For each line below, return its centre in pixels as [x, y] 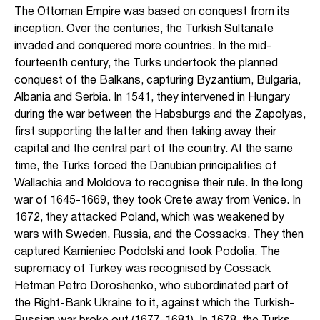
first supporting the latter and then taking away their [145, 132]
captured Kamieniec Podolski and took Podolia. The [147, 252]
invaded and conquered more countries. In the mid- [143, 46]
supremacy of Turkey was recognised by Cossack [142, 269]
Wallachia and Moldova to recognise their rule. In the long [159, 183]
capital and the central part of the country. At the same [154, 149]
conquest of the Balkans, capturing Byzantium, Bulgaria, [157, 80]
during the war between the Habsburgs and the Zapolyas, [160, 115]
